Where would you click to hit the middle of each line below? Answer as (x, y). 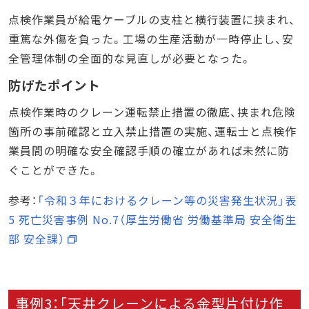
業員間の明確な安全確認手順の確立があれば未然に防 (149, 150)
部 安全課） (37, 238)
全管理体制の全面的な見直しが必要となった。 (130, 58)
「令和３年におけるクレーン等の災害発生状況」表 (167, 200)
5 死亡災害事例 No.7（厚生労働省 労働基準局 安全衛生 (152, 219)
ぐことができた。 (54, 169)
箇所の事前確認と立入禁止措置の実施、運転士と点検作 (152, 131)
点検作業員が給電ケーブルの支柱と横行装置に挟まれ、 (152, 19)
